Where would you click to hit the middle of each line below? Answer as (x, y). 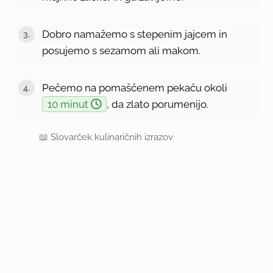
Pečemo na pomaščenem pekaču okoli (135, 87)
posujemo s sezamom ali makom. (122, 50)
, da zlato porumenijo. (158, 104)
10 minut (69, 104)
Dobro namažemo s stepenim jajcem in (135, 34)
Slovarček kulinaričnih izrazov (112, 137)
